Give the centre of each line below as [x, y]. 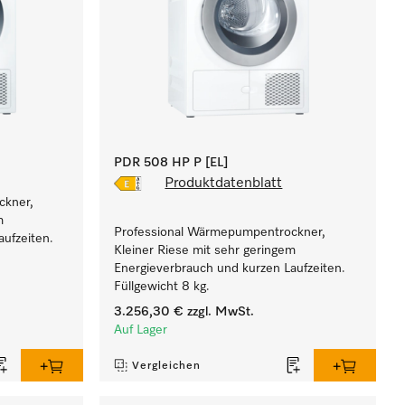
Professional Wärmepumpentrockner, [220, 232]
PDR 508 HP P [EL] [171, 163]
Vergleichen [167, 366]
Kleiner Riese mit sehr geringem [205, 250]
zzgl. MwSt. [219, 312]
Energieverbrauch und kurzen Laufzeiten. [230, 268]
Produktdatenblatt [224, 184]
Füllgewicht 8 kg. [162, 287]
